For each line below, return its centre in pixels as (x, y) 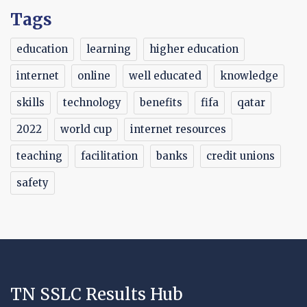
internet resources (178, 129)
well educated (165, 76)
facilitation (109, 156)
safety (33, 183)
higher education (194, 49)
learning (109, 49)
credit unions (241, 156)
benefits (161, 102)
